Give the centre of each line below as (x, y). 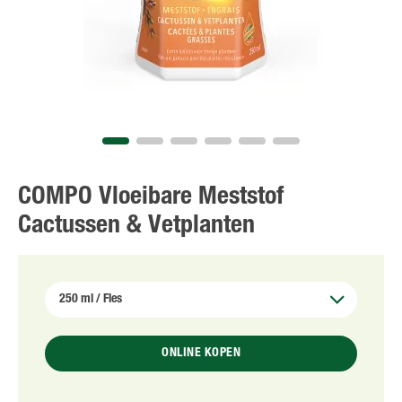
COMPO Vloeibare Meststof (151, 198)
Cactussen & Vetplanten (136, 227)
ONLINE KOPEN (201, 354)
